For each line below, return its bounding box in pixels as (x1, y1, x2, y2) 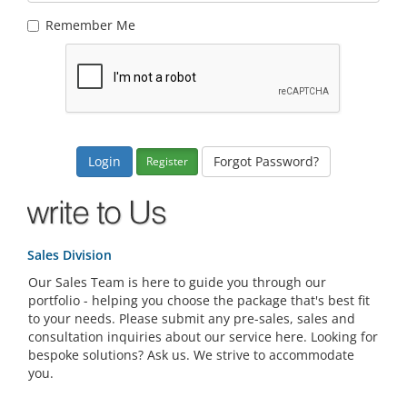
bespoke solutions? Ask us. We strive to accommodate (28, 346, 354, 363)
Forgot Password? (213, 153, 319, 170)
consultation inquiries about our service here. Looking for (28, 328, 378, 345)
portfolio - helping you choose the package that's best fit (28, 292, 370, 309)
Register (146, 154, 188, 169)
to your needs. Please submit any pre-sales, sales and (28, 310, 355, 327)
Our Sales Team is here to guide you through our (28, 273, 326, 291)
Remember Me (45, 16, 135, 34)
